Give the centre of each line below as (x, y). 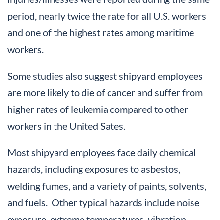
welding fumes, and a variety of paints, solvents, (107, 186)
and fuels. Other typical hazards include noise (103, 203)
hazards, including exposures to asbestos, (94, 169)
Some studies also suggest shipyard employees (105, 76)
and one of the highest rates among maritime (101, 33)
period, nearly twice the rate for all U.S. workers (107, 16)
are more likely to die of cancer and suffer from (105, 93)
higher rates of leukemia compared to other (98, 109)
